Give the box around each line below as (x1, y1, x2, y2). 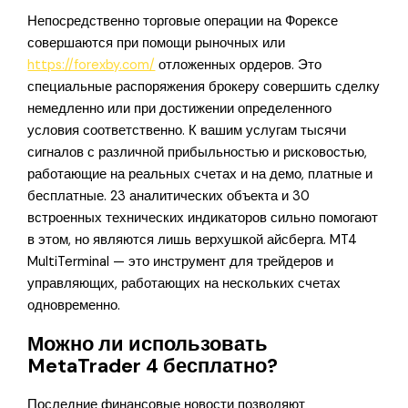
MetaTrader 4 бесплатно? (27, 352, 279, 380)
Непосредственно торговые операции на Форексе (27, 13, 339, 31)
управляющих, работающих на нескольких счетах (27, 275, 342, 293)
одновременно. (27, 297, 121, 315)
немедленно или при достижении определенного (27, 100, 332, 118)
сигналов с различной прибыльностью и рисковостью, (27, 144, 368, 162)
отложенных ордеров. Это (155, 56, 322, 75)
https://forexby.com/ (27, 56, 156, 75)
